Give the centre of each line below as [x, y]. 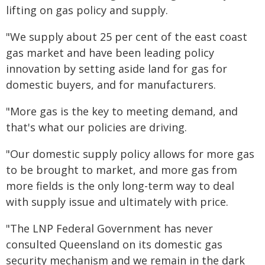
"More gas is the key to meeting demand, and [122, 111]
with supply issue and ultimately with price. [117, 202]
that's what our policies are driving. [96, 127]
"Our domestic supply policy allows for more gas [130, 154]
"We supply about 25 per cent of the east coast [127, 37]
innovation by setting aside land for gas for [117, 69]
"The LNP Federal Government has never [109, 228]
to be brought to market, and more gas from [122, 170]
